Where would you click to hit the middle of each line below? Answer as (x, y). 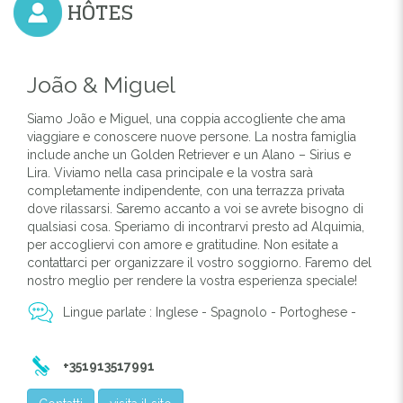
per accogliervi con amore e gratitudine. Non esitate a (183, 244)
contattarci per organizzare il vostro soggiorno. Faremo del (199, 262)
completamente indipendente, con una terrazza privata (186, 190)
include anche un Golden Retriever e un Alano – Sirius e (189, 154)
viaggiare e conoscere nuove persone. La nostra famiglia (192, 136)
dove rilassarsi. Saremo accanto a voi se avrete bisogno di (195, 208)
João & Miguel (101, 84)
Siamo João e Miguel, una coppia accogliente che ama (186, 118)
